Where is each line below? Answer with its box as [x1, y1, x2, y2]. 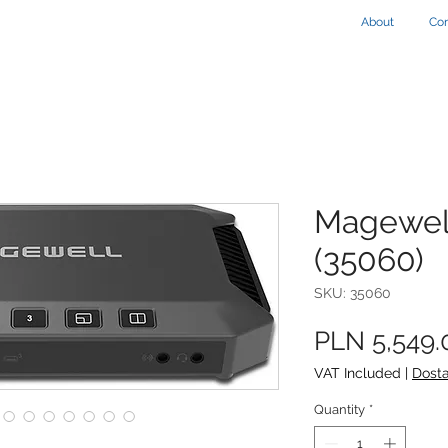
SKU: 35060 [314, 284, 391, 301]
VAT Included [314, 364, 401, 381]
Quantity [314, 401, 365, 417]
